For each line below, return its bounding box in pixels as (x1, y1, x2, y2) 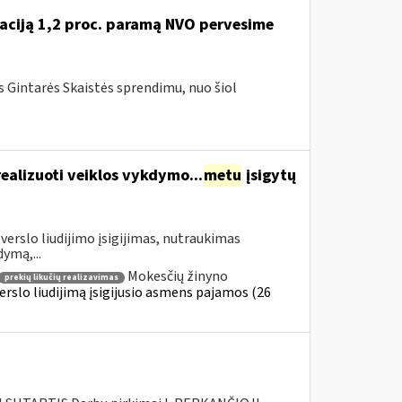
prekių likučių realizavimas (4, 271, 118, 284)
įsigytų (241, 164, 296, 187)
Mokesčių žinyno (127, 267, 228, 286)
